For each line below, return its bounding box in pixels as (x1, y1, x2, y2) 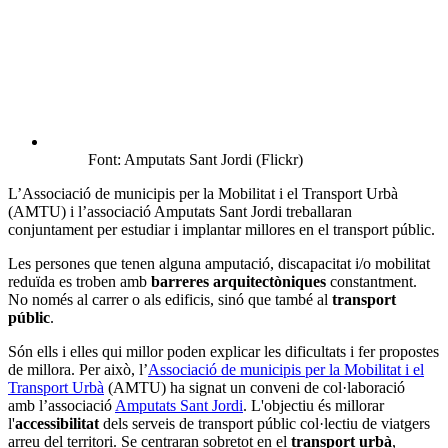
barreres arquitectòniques (151, 273, 330, 291)
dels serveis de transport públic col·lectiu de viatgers (103, 415, 430, 433)
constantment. (330, 273, 417, 291)
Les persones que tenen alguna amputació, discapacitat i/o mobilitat (8, 255, 430, 273)
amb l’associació (8, 397, 115, 415)
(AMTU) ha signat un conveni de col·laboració (104, 379, 405, 397)
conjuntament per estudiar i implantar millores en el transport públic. (8, 221, 435, 239)
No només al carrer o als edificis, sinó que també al (8, 291, 332, 309)
